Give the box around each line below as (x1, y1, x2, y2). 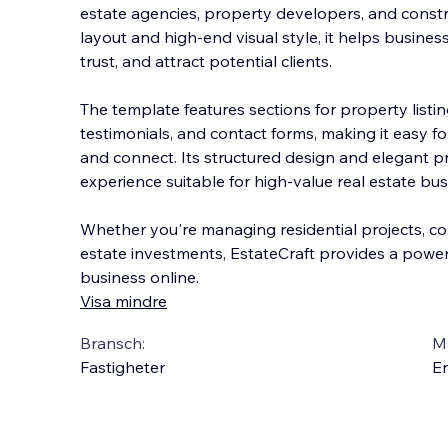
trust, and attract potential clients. (80, 51, 332, 71)
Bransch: (80, 333, 145, 353)
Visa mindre (80, 291, 167, 311)
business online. (80, 267, 199, 287)
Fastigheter (80, 357, 165, 377)
